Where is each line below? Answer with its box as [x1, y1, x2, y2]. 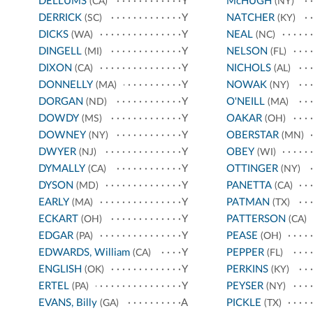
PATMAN [226, 197, 270, 208]
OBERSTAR [226, 130, 279, 141]
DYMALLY [38, 163, 85, 175]
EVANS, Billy [38, 298, 97, 309]
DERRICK [38, 13, 82, 24]
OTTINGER [226, 163, 278, 175]
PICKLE [226, 298, 261, 309]
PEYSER [226, 281, 263, 292]
